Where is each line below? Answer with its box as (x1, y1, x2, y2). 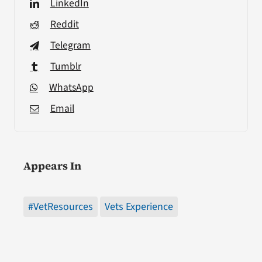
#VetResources (27, 199, 93, 215)
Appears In (23, 158, 81, 174)
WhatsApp (49, 80, 94, 95)
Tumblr (50, 59, 81, 74)
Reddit (50, 17, 79, 32)
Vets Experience (104, 199, 173, 215)
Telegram (50, 38, 91, 53)
